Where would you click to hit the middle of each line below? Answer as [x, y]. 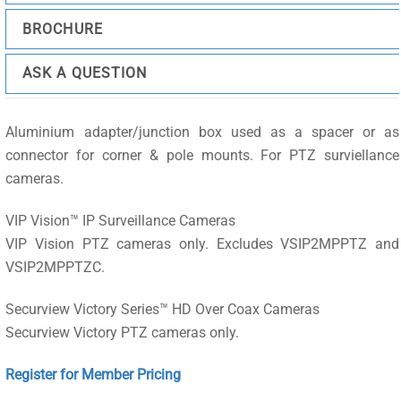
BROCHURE [63, 29]
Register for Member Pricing [94, 374]
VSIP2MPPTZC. [55, 268]
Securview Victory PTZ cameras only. [123, 333]
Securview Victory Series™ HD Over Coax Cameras [163, 310]
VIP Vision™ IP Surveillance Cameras [121, 221]
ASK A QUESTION [85, 73]
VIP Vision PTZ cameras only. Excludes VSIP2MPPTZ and [202, 244]
